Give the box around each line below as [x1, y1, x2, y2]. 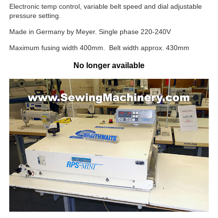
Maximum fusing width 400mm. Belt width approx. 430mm [9, 43, 189, 52]
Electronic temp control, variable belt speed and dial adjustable [9, 2, 202, 10]
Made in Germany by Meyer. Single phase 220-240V [9, 27, 171, 36]
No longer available [73, 61, 145, 70]
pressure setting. [9, 11, 61, 19]
